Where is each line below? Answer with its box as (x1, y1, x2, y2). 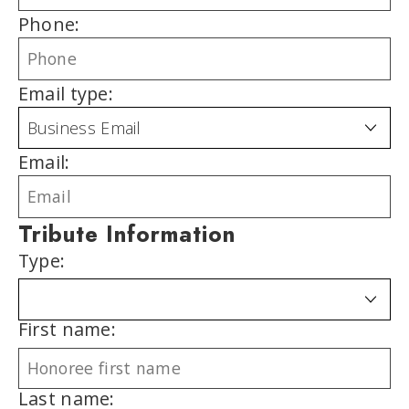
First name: (17, 317, 117, 342)
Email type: (17, 80, 114, 106)
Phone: (17, 11, 80, 37)
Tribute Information (17, 217, 236, 250)
